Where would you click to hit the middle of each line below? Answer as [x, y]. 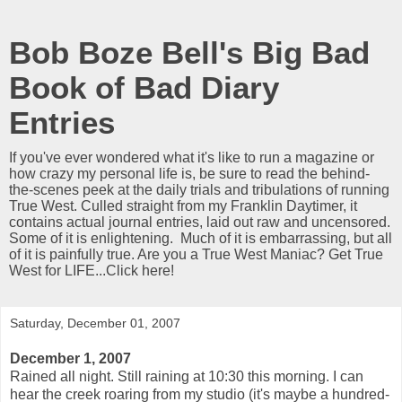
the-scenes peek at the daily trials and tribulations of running [199, 190]
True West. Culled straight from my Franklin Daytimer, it [183, 206]
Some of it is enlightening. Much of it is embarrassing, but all [201, 238]
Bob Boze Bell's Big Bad [189, 53]
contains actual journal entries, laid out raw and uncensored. [200, 222]
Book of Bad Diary [144, 88]
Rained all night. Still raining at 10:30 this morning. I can [187, 376]
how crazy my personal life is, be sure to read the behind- [189, 174]
